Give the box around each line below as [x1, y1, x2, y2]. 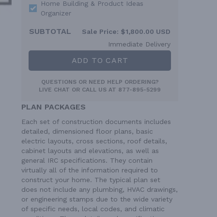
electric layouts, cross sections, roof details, [21, 137, 167, 145]
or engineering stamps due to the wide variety [21, 195, 172, 203]
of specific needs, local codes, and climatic [21, 205, 165, 213]
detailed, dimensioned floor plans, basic [21, 127, 153, 136]
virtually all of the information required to [21, 166, 158, 174]
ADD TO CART [71, 56, 128, 65]
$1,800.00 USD [119, 28, 170, 36]
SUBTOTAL [29, 27, 71, 36]
